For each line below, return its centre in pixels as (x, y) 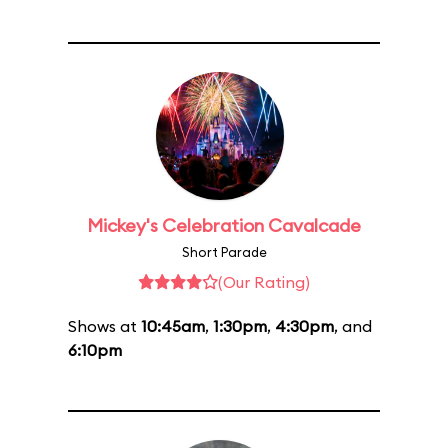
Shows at (104, 326)
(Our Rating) (264, 282)
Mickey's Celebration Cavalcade (224, 225)
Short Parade (224, 252)
